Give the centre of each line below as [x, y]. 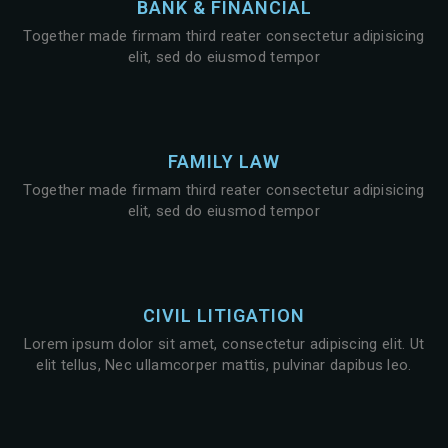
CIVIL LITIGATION [224, 315]
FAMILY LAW [224, 161]
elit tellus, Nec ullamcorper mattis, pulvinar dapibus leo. [224, 365]
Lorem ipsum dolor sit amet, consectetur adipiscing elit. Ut [224, 344]
